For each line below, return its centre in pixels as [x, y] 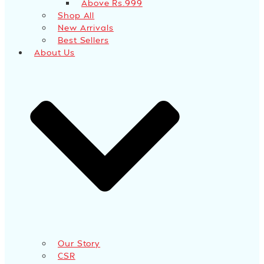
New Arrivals [86, 28]
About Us [55, 52]
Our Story [79, 243]
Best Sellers [83, 40]
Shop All [76, 15]
